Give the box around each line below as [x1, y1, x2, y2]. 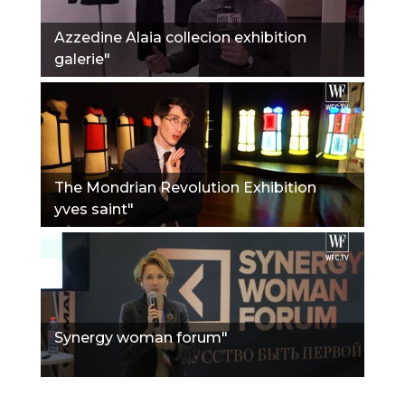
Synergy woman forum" [54, 328, 228, 346]
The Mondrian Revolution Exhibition [54, 178, 316, 196]
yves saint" [54, 200, 134, 218]
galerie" [54, 50, 110, 68]
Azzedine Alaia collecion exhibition [54, 28, 306, 46]
